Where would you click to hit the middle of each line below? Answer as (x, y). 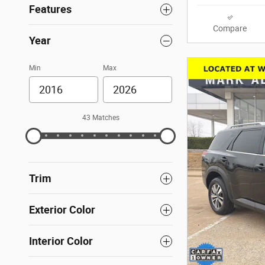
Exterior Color (62, 210)
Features (50, 9)
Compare (230, 29)
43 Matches (101, 118)
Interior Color (61, 241)
